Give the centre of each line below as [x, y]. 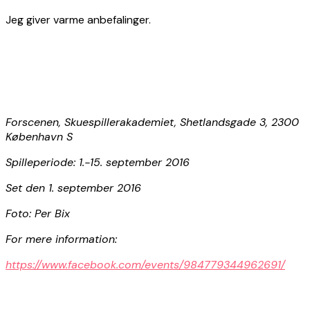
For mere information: [61, 239]
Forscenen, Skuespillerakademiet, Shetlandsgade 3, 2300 [152, 122]
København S [39, 136]
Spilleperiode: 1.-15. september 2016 [98, 162]
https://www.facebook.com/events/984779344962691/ [145, 264]
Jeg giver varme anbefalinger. [78, 19]
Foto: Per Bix [38, 213]
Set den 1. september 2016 [73, 188]
